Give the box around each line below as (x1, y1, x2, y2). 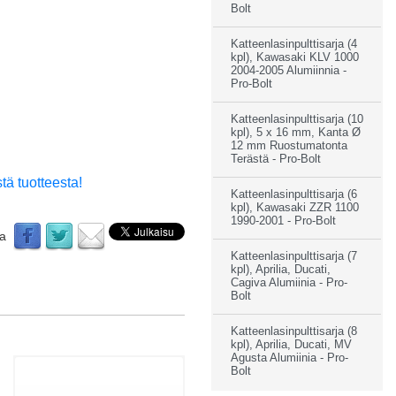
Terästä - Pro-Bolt (231, 152, 321, 165)
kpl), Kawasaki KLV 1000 (231, 50, 359, 64)
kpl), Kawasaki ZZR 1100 (231, 201, 359, 214)
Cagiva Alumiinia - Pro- (231, 276, 347, 289)
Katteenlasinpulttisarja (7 (231, 249, 357, 263)
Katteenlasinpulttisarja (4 (231, 37, 357, 50)
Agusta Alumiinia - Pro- (231, 351, 348, 364)
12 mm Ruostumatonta (231, 139, 347, 152)
